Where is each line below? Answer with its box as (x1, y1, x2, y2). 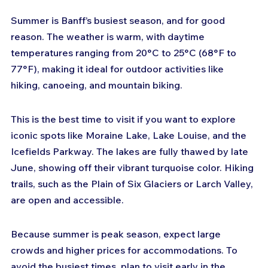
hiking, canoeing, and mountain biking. (11, 79, 182, 92)
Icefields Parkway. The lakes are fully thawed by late (11, 145, 251, 158)
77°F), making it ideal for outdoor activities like (11, 63, 226, 75)
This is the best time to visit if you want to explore (11, 113, 238, 126)
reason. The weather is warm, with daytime (11, 31, 207, 43)
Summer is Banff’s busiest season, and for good (11, 14, 227, 27)
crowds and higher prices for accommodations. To (11, 244, 240, 257)
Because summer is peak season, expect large (11, 228, 223, 240)
